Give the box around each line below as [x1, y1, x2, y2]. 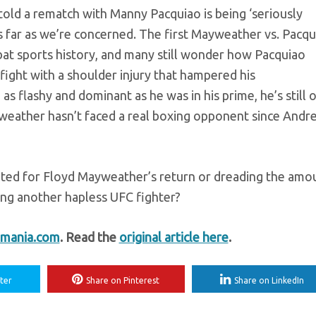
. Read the [59, 230, 119, 244]
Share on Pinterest [86, 276, 159, 285]
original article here [119, 230, 229, 244]
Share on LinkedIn [234, 276, 304, 285]
